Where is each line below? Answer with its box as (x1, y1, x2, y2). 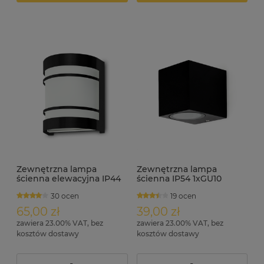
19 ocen (170, 191, 197, 200)
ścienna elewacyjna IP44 (16, 173, 121, 184)
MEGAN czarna (16, 182, 78, 193)
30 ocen (50, 191, 79, 200)
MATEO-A (136, 182, 176, 193)
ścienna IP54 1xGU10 (136, 173, 222, 184)
